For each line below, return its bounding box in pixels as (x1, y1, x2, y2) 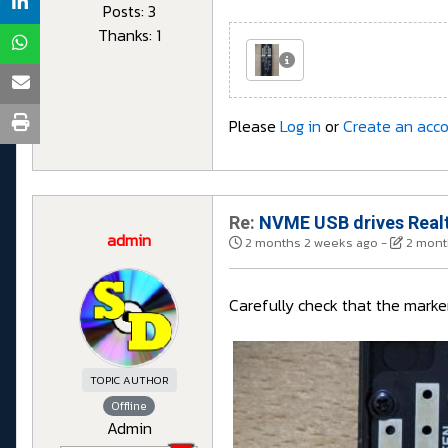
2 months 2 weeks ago (245, 233, 378, 253)
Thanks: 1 (97, 22, 161, 47)
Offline (111, 397, 147, 416)
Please (229, 114, 280, 139)
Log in (280, 114, 321, 139)
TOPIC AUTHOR (89, 372, 169, 389)
